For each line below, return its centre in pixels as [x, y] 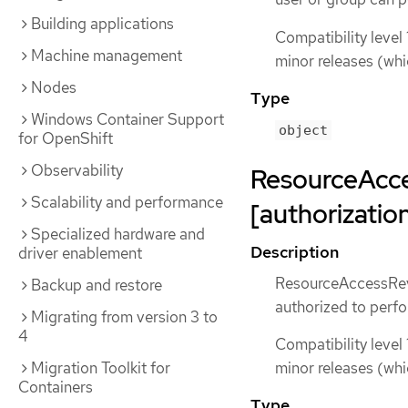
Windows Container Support [127, 119]
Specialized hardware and [118, 234]
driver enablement [80, 253]
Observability [77, 170]
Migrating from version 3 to [124, 317]
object [303, 130]
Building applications [102, 24]
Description [295, 251]
